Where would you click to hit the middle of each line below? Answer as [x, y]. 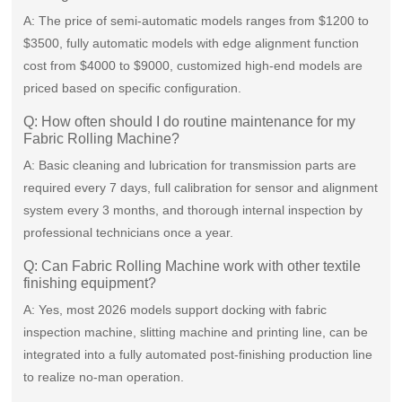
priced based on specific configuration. [133, 88]
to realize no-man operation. [104, 377]
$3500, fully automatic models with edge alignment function [192, 44]
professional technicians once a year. [129, 233]
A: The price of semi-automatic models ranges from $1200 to [197, 21]
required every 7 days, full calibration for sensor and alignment [201, 188]
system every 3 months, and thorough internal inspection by [193, 210]
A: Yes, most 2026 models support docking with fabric [175, 310]
